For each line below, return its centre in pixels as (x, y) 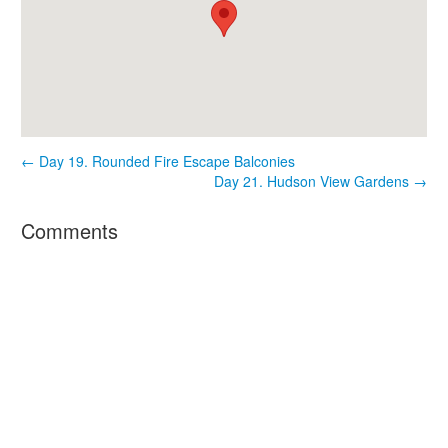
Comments (69, 230)
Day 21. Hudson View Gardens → (320, 181)
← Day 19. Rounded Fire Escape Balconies (158, 161)
